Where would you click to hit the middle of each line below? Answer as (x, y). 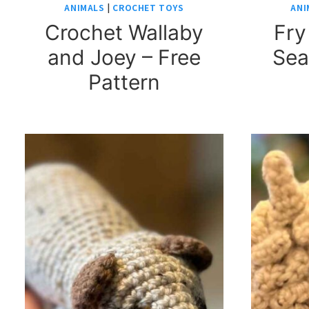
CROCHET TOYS (148, 7)
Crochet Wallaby (124, 32)
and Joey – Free (124, 57)
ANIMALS (84, 7)
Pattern (124, 82)
